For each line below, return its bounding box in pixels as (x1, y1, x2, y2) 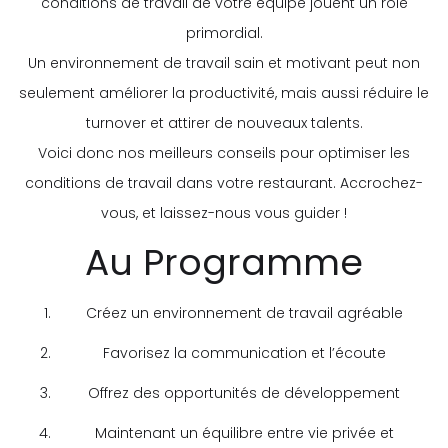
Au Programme (85, 236, 363, 288)
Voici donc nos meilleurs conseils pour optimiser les (38, 142, 410, 163)
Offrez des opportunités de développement (88, 382, 400, 403)
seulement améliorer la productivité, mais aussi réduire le (19, 82, 429, 103)
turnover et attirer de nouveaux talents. (85, 112, 363, 133)
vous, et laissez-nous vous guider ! (101, 202, 347, 223)
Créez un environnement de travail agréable (85, 302, 403, 323)
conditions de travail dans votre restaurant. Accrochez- (25, 172, 423, 193)
